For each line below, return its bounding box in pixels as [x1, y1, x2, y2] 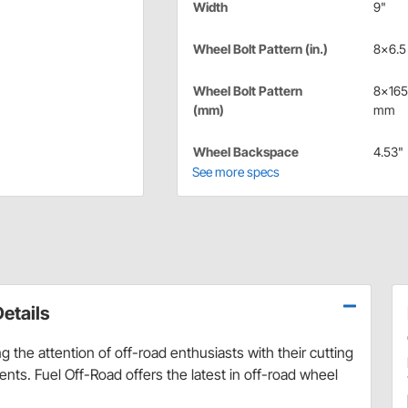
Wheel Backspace [192, 144, 299, 160]
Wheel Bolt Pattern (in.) [192, 41, 328, 57]
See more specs [191, 164, 280, 180]
